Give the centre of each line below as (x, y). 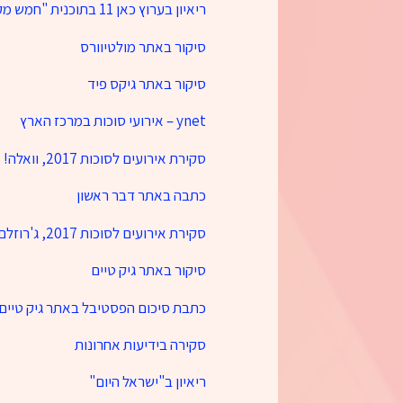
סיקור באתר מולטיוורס (143, 46)
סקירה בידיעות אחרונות (140, 344)
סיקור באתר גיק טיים (148, 270)
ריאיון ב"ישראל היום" (147, 382)
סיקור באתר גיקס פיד (146, 83)
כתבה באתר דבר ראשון (141, 196)
